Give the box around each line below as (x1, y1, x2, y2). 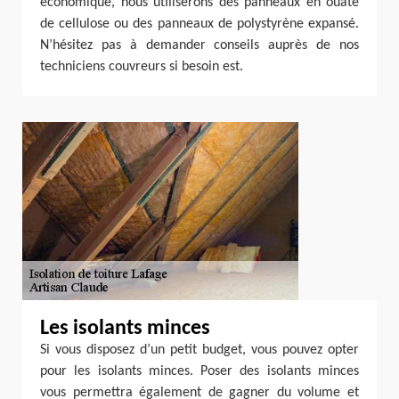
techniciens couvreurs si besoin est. (40, 60, 243, 74)
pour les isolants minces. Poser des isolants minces (40, 364, 359, 379)
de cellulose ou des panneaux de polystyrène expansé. (40, 17, 359, 31)
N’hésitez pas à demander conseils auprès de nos (40, 38, 359, 53)
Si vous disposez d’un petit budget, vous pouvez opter (40, 343, 359, 357)
